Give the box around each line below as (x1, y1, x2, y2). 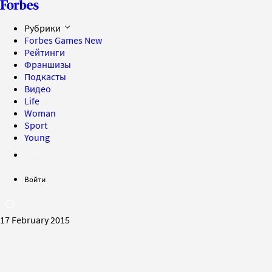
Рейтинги (24, 46, 65, 58)
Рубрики (24, 22, 63, 34)
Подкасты (24, 70, 66, 83)
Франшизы (24, 58, 71, 70)
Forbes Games (24, 34, 84, 46)
